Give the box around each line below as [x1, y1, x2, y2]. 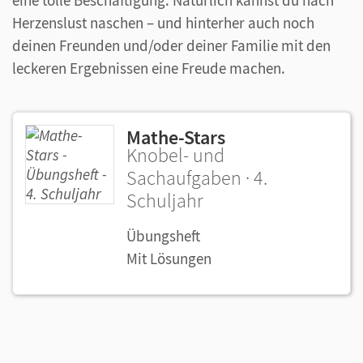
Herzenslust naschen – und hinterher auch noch [12, 12, 314, 32]
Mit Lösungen [126, 248, 211, 268]
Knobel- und [126, 142, 224, 168]
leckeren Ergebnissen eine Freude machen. [12, 58, 285, 78]
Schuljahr [126, 187, 203, 213]
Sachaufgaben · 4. [126, 164, 267, 190]
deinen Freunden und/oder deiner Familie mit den [12, 35, 331, 55]
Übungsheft [126, 225, 200, 246]
